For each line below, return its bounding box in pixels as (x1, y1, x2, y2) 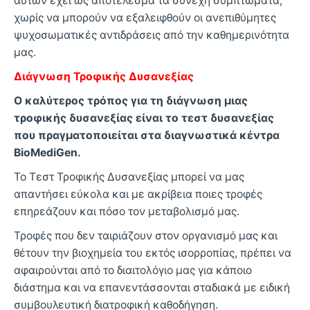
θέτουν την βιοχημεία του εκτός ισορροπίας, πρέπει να (14, 246, 291, 259)
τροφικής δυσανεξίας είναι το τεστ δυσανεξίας (14, 111, 274, 125)
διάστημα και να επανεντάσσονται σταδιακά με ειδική (14, 280, 290, 294)
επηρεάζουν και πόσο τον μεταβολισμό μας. (14, 204, 242, 218)
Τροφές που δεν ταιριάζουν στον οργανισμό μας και (14, 228, 277, 242)
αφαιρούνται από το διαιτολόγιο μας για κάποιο (14, 263, 252, 277)
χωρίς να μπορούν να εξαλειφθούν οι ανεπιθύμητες (14, 10, 276, 24)
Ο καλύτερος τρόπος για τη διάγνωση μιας (14, 93, 248, 107)
